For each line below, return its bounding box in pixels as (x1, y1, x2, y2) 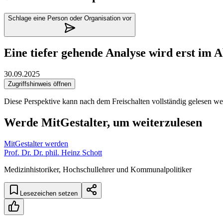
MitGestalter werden (4, 139, 68, 148)
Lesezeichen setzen (20, 190, 78, 198)
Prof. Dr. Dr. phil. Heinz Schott (4, 148, 102, 157)
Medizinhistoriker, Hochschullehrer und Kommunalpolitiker (4, 165, 192, 174)
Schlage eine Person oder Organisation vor (8, 14, 131, 22)
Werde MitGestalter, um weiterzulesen (4, 116, 202, 129)
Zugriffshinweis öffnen (8, 80, 71, 88)
